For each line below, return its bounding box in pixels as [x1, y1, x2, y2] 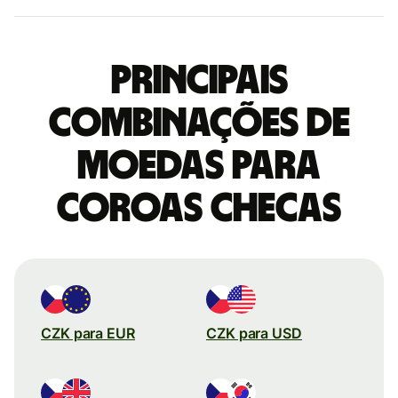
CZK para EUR [41, 323, 135, 342]
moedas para [77, 145, 321, 187]
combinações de [48, 102, 350, 144]
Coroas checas [57, 187, 341, 229]
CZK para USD [206, 323, 302, 342]
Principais [110, 60, 288, 101]
